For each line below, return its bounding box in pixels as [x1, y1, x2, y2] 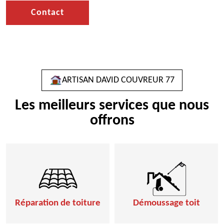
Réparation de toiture [15, 198, 100, 208]
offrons [89, 113, 134, 128]
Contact [31, 8, 64, 17]
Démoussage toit [132, 198, 200, 208]
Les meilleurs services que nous [15, 98, 209, 113]
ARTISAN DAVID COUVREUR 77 [62, 75, 174, 85]
